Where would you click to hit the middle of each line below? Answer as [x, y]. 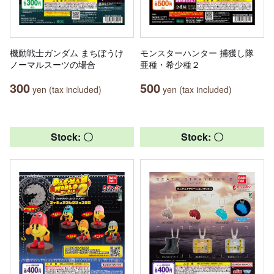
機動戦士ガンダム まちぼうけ [67, 52]
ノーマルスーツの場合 [53, 64]
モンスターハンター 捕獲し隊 [197, 52]
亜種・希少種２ [170, 64]
